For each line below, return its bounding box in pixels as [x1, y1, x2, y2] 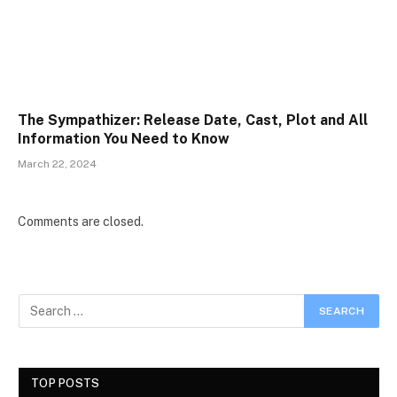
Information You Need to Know [18, 130, 230, 148]
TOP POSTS [31, 377, 100, 391]
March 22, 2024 [18, 158, 97, 171]
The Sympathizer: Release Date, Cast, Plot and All [18, 112, 368, 129]
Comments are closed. [18, 214, 144, 230]
